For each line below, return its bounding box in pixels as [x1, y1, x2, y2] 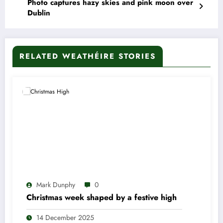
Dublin [27, 7, 50, 18]
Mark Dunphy [36, 179, 75, 190]
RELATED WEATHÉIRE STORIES [19, 50, 156, 62]
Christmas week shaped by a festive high [26, 191, 177, 203]
